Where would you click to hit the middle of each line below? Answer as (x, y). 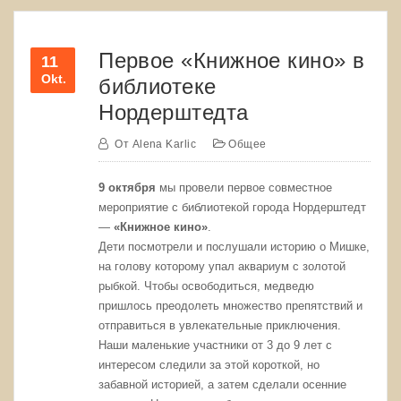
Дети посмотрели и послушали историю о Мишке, (235, 247)
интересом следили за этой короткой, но (209, 365)
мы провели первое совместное (244, 188)
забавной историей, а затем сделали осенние (223, 385)
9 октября (128, 188)
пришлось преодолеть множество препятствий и (231, 306)
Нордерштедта (174, 112)
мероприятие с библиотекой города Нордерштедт (233, 208)
